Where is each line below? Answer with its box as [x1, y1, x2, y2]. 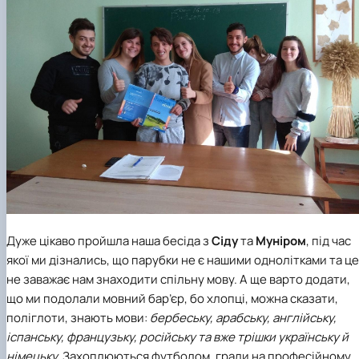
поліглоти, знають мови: [6, 309, 150, 327]
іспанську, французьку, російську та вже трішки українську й [6, 329, 349, 346]
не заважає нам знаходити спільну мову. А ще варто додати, [6, 271, 350, 288]
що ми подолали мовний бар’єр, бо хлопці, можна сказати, [6, 290, 338, 308]
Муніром [256, 232, 306, 250]
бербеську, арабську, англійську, [150, 309, 337, 327]
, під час [306, 232, 351, 250]
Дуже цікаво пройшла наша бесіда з [6, 232, 212, 250]
